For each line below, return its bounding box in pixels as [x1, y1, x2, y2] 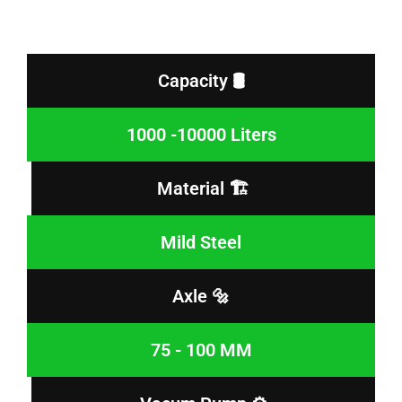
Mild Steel [161, 231, 241, 253]
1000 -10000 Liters [126, 123, 276, 145]
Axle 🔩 [172, 284, 230, 307]
